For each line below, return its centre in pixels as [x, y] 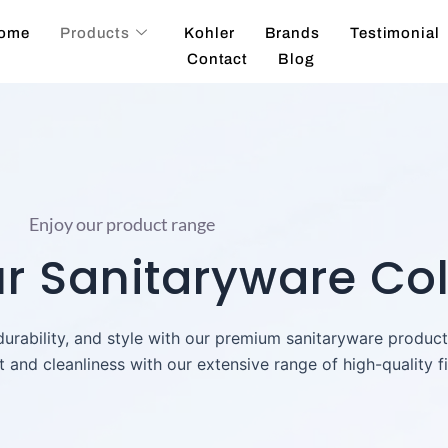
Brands [292, 33]
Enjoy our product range [122, 224]
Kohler [209, 33]
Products [95, 33]
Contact [217, 59]
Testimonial [394, 33]
